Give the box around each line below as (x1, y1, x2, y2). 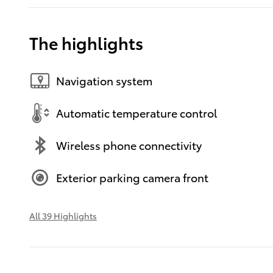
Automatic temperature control (56, 105, 217, 121)
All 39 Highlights (29, 209, 97, 222)
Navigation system (56, 73, 152, 88)
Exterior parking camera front (56, 169, 208, 185)
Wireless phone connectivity (56, 137, 202, 153)
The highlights (29, 30, 143, 54)
